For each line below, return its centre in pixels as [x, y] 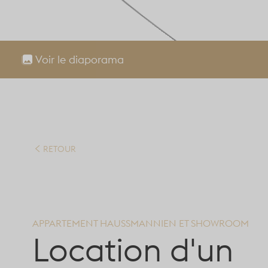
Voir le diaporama [79, 60]
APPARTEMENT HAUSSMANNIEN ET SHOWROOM [141, 223]
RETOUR [60, 149]
